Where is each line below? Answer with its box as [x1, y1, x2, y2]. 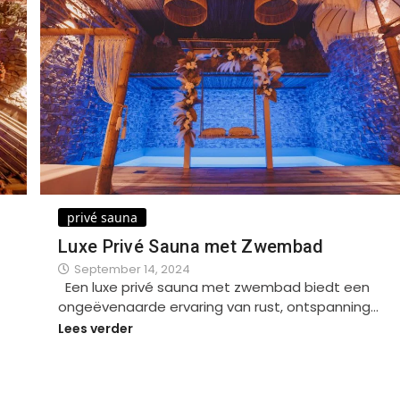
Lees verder [58, 320, 133, 338]
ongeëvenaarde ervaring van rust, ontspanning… [58, 296, 379, 316]
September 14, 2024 [74, 260, 190, 278]
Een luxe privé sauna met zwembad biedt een [58, 277, 370, 296]
